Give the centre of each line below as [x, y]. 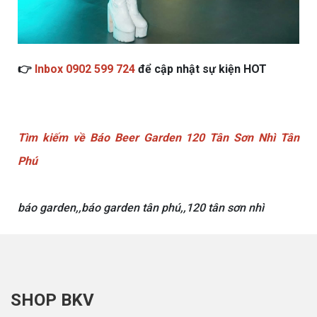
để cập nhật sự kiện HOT [202, 69]
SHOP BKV [52, 300]
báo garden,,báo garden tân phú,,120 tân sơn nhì [141, 207]
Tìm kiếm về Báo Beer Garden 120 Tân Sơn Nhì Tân [158, 137]
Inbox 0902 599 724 [85, 69]
